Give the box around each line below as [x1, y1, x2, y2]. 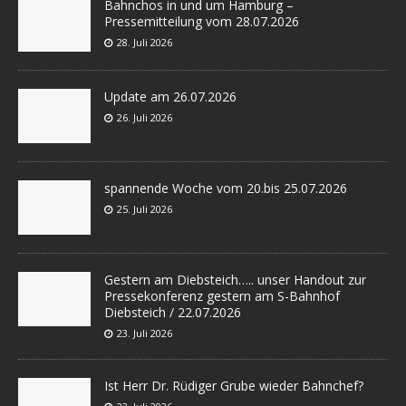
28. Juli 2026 [117, 34, 172, 49]
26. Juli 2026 [117, 110, 172, 124]
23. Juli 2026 [117, 325, 172, 340]
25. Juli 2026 [117, 201, 172, 216]
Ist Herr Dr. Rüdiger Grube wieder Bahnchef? [104, 376, 371, 394]
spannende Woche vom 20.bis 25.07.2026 [104, 179, 347, 197]
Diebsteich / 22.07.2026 [104, 303, 241, 321]
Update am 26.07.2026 [104, 87, 237, 105]
